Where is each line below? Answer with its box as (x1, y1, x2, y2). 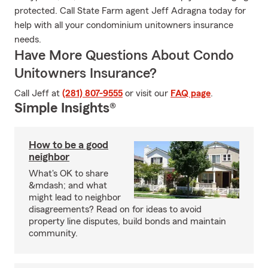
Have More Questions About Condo (14, 48, 234, 63)
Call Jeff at (14, 89, 62, 98)
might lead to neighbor (29, 193, 121, 202)
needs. (14, 35, 41, 44)
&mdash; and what (29, 181, 107, 190)
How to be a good (29, 139, 108, 150)
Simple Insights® (14, 101, 116, 115)
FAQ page (170, 89, 211, 98)
